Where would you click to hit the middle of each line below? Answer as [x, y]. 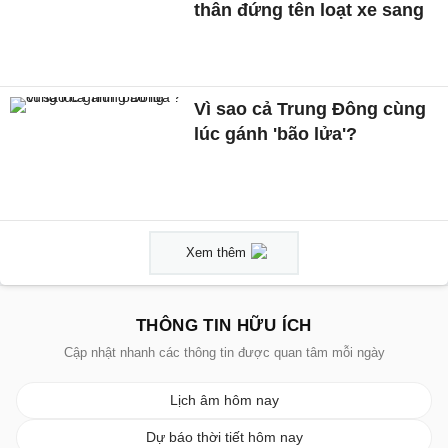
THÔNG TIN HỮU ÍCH [224, 325]
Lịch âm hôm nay [224, 399]
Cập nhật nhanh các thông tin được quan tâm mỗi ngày [224, 352]
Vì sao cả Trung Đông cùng [310, 108]
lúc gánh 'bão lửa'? [276, 133]
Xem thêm [216, 252]
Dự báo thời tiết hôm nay [224, 436]
